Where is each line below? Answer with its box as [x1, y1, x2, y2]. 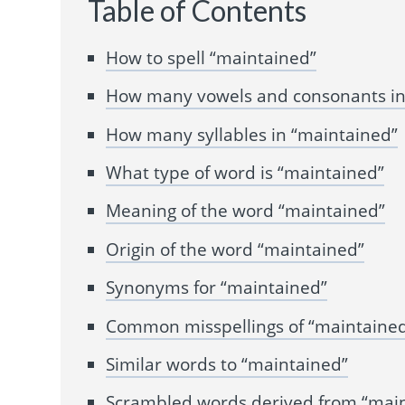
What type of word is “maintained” [106, 160, 385, 184]
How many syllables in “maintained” [106, 122, 399, 146]
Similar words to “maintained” [106, 352, 349, 376]
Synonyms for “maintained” [106, 276, 328, 300]
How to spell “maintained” [106, 45, 317, 70]
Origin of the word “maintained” [106, 237, 365, 261]
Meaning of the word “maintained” [106, 199, 386, 223]
